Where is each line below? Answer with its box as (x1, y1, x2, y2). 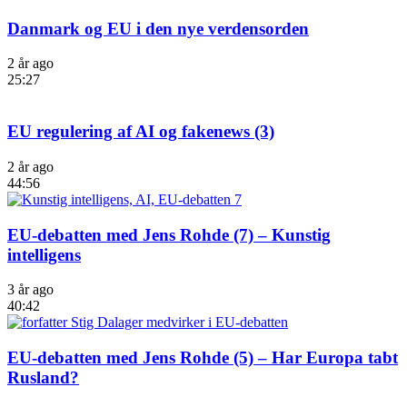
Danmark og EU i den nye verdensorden (7, 18, 309, 38)
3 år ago (7, 282, 54, 298)
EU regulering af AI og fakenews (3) (7, 122, 274, 142)
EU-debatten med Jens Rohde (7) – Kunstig (7, 224, 331, 244)
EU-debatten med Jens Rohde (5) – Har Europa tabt (7, 348, 398, 368)
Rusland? (7, 368, 79, 388)
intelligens (7, 244, 81, 264)
